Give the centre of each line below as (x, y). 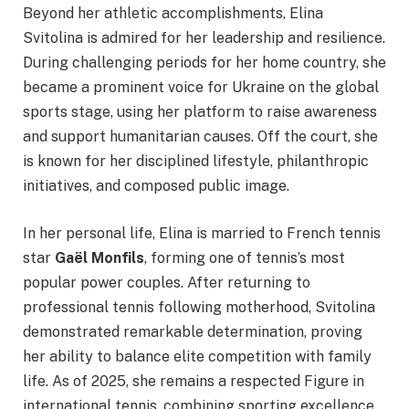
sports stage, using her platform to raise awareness (200, 112)
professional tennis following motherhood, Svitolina (199, 307)
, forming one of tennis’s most (245, 257)
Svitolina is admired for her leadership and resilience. (204, 38)
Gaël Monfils (100, 257)
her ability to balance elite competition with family (197, 356)
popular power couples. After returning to (167, 282)
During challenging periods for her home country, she (204, 63)
